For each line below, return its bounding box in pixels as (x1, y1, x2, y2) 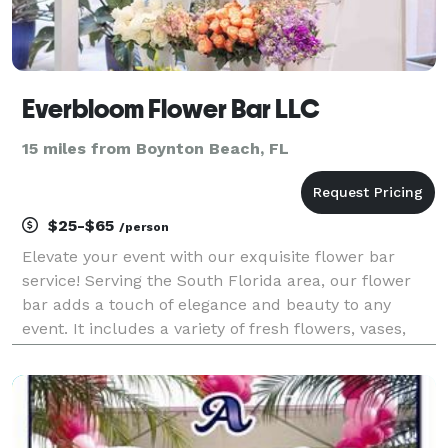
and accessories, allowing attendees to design (22, 342, 373, 362)
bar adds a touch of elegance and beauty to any (22, 294, 391, 314)
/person (119, 219, 169, 234)
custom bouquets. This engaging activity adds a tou (22, 366, 422, 386)
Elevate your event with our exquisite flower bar (22, 246, 395, 266)
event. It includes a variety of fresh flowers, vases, (22, 318, 406, 338)
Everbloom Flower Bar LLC (22, 93, 320, 124)
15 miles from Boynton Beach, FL (22, 138, 289, 158)
